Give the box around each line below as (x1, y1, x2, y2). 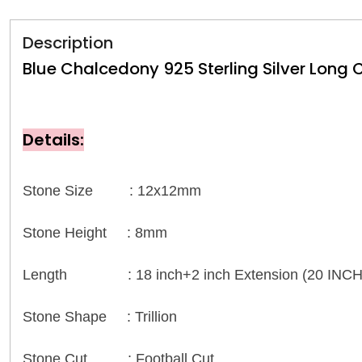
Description (23, 32, 113, 55)
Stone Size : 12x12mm (23, 183, 205, 200)
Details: (23, 128, 84, 152)
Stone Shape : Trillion (23, 309, 177, 326)
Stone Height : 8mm (23, 225, 167, 242)
